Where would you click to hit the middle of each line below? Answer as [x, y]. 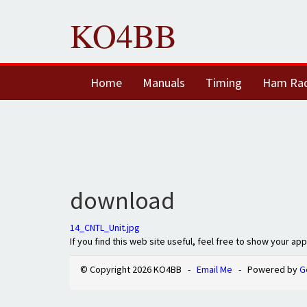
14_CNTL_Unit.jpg [105, 228]
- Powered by [266, 269]
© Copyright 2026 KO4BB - [138, 269]
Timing [224, 83]
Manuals [164, 83]
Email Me [214, 269]
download [122, 200]
